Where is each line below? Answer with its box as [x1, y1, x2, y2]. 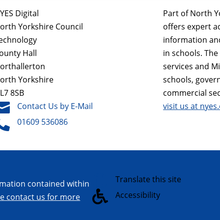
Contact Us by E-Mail [17, 100, 93, 111]
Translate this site [115, 173, 182, 185]
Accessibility [115, 189, 161, 200]
